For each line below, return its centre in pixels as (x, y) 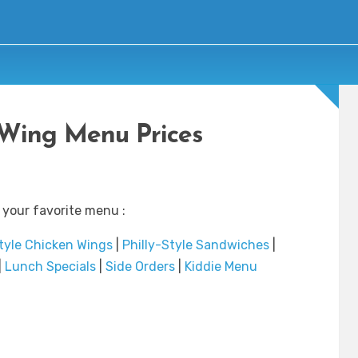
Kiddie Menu (221, 267)
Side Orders (140, 267)
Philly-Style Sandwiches (196, 245)
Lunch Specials (50, 267)
